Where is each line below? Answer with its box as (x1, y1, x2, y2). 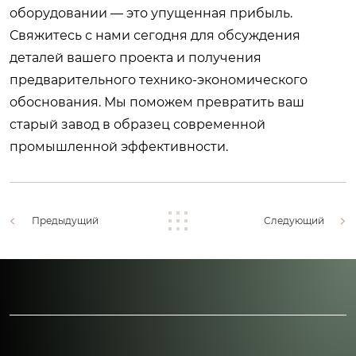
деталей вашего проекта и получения (10, 49, 261, 65)
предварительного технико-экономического (10, 72, 308, 87)
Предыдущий (32, 214, 99, 226)
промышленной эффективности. (10, 138, 228, 154)
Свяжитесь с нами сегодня (10, 27, 188, 43)
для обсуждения (188, 27, 300, 43)
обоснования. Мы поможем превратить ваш (10, 94, 304, 110)
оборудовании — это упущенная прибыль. (10, 5, 292, 21)
